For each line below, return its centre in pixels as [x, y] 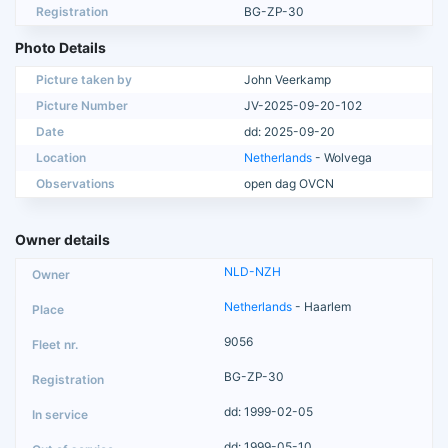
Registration [72, 11]
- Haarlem [321, 306]
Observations [75, 183]
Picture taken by [84, 79]
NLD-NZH [252, 271]
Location [61, 157]
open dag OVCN [289, 183]
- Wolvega [342, 157]
